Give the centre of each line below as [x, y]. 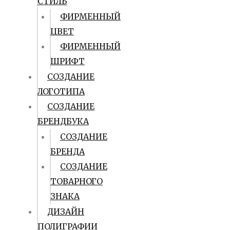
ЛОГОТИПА [61, 91]
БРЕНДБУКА [63, 121]
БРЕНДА [68, 151]
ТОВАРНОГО [76, 181]
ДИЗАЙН [66, 212]
